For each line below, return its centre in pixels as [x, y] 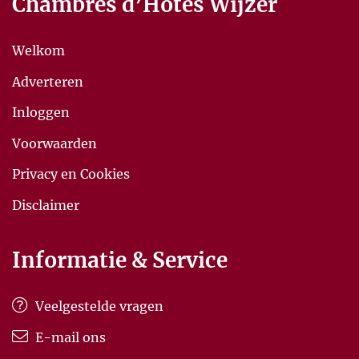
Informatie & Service [120, 260]
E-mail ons [69, 337]
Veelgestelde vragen [98, 307]
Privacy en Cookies [71, 174]
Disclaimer [46, 205]
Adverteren [48, 81]
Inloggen [41, 113]
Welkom [38, 51]
